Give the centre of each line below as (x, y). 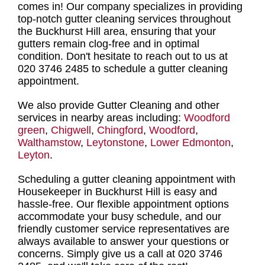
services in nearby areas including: (101, 118)
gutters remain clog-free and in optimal (109, 44)
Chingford (120, 130)
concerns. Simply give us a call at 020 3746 (120, 254)
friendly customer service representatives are (124, 229)
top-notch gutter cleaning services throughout (124, 19)
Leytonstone (115, 143)
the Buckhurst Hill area (71, 31)
